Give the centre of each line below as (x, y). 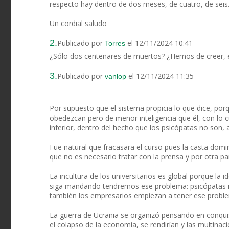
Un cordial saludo (78, 24)
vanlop (116, 76)
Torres (115, 44)
